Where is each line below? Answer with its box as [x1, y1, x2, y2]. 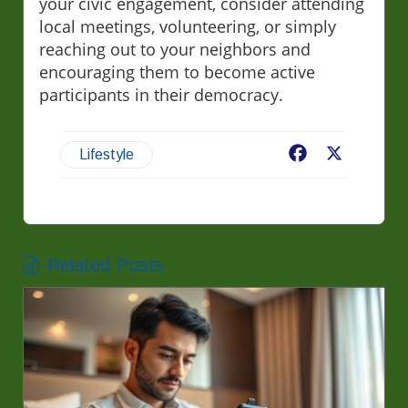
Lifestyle [79, 146, 134, 162]
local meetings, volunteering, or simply [39, 15, 336, 37]
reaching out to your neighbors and [39, 37, 311, 60]
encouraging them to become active [39, 60, 315, 83]
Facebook [310, 144, 375, 165]
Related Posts [47, 254, 164, 275]
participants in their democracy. [39, 83, 283, 106]
